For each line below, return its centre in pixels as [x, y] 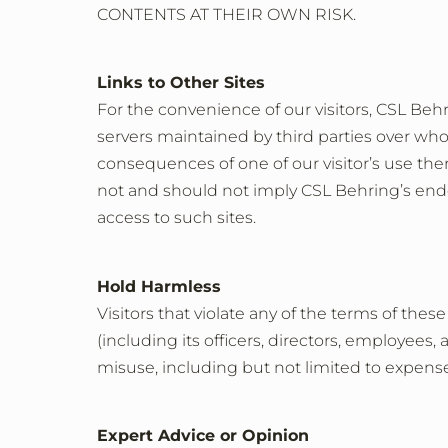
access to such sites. [176, 218]
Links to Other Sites [181, 83]
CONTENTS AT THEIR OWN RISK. [226, 14]
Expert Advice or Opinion [203, 436]
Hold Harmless [159, 286]
